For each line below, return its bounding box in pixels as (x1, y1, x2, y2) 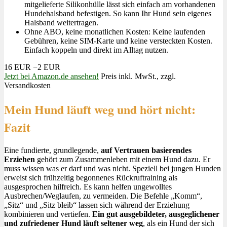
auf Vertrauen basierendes (101, 145, 192, 155)
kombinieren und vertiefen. (4, 209, 92, 218)
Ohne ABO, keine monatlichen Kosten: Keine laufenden (24, 27, 205, 36)
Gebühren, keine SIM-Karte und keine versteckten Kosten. (24, 36, 212, 46)
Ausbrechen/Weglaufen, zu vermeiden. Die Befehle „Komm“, (4, 191, 202, 200)
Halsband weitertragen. (24, 18, 98, 27)
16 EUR (4, 63, 31, 72)
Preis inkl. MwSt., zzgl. (101, 72, 176, 81)
